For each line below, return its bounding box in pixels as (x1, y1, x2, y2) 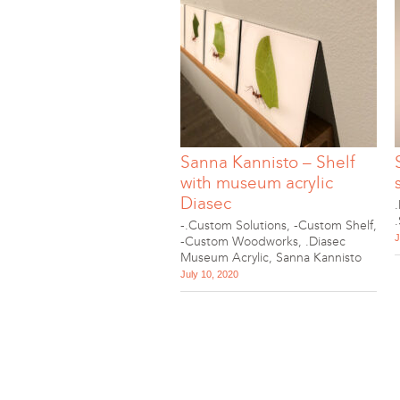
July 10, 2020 (180, 269, 238, 279)
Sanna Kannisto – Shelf (180, 152, 355, 172)
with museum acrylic (180, 172, 333, 193)
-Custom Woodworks (180, 234, 298, 249)
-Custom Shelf (294, 218, 373, 233)
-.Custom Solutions (180, 218, 287, 233)
